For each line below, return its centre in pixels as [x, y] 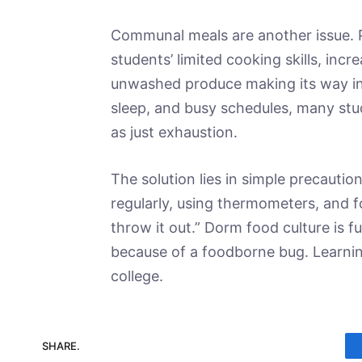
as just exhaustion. [174, 133]
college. [137, 276]
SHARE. [61, 345]
